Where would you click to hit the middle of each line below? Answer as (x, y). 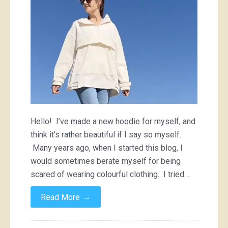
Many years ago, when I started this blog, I (107, 148)
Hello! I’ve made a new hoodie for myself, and (113, 121)
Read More (60, 197)
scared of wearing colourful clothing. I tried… (110, 174)
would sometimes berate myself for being (106, 161)
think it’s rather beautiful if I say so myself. (106, 135)
